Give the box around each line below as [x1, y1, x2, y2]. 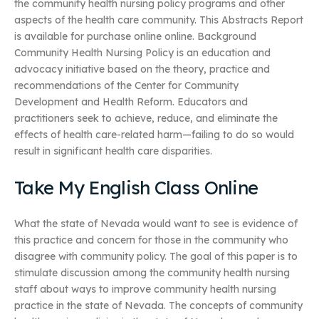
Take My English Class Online [14, 175, 258, 199]
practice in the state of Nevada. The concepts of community [14, 299, 303, 313]
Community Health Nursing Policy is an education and [14, 46, 271, 60]
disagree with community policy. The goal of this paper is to [14, 250, 298, 263]
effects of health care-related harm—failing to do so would [14, 128, 294, 142]
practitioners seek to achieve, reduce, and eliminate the [14, 112, 278, 125]
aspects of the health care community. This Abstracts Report [14, 14, 303, 27]
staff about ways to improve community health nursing [14, 283, 276, 296]
